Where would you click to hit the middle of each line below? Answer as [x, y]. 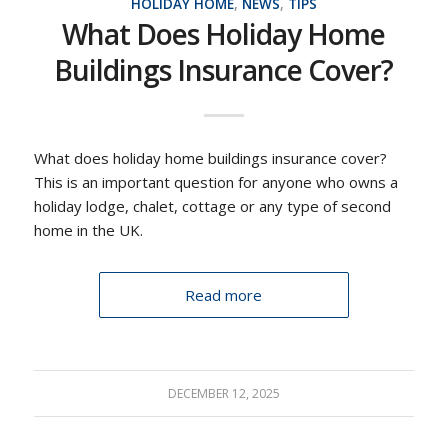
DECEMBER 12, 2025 [223, 393]
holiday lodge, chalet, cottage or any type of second [212, 205]
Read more [224, 294]
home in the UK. [88, 229]
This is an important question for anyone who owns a [215, 181]
